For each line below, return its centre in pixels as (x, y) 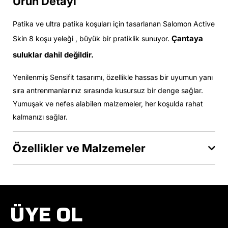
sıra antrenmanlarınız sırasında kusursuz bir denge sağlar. (108, 90)
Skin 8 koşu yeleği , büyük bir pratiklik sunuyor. (92, 38)
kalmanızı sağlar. (40, 117)
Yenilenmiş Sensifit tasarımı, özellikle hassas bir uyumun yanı (113, 77)
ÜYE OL (47, 214)
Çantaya (187, 38)
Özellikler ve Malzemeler (79, 148)
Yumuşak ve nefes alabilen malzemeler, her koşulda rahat (108, 104)
